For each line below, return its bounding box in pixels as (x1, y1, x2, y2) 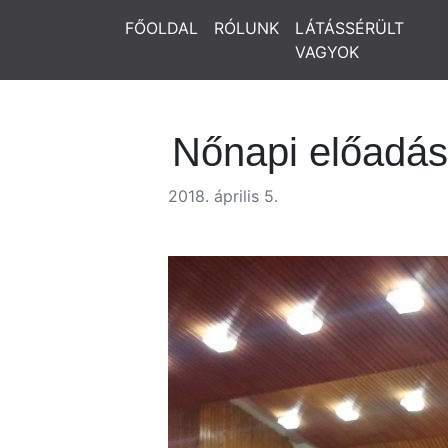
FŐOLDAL (125, 18, 198, 38)
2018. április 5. (168, 186, 278, 206)
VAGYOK (295, 42, 359, 62)
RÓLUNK (214, 18, 279, 38)
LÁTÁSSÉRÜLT (295, 18, 404, 38)
